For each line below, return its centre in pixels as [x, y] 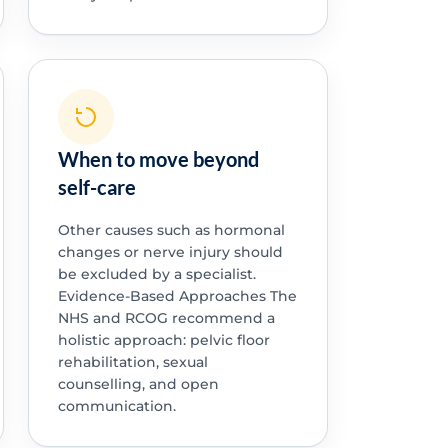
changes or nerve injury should [170, 251]
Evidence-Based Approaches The [177, 295]
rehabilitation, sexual [132, 361]
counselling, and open [138, 383]
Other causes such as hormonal [171, 229]
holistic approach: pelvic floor [163, 339]
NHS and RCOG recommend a [166, 317]
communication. [116, 405]
